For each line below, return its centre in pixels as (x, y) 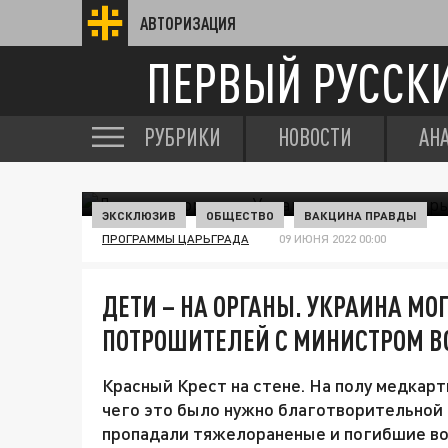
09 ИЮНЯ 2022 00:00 (332, 238)
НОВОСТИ (315, 137)
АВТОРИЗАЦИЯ (188, 23)
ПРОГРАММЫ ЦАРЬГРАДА (175, 238)
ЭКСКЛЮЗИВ (139, 215)
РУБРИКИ (182, 137)
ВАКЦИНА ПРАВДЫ (360, 215)
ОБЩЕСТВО (240, 215)
